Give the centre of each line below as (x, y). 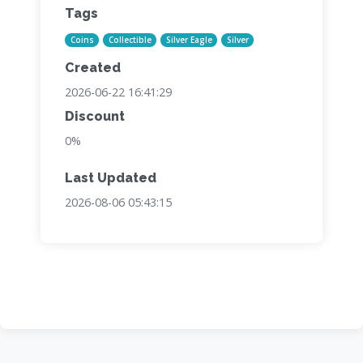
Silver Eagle (189, 40)
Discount (95, 117)
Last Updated (111, 178)
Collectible (130, 40)
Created (93, 68)
